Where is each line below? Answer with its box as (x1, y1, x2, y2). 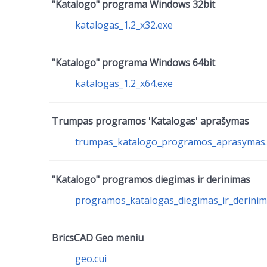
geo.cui (75, 252, 107, 265)
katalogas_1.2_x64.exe (75, 77, 173, 90)
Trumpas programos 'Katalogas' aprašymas (52, 114, 249, 128)
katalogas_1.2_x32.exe (75, 18, 173, 32)
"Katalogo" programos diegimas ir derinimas (52, 173, 250, 186)
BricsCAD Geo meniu (52, 231, 144, 244)
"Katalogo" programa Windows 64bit (52, 56, 215, 69)
